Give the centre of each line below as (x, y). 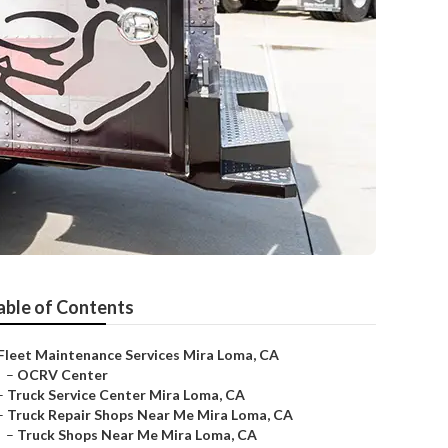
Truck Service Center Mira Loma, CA (126, 394)
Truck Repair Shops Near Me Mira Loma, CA (150, 414)
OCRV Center (62, 374)
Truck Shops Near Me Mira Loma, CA (137, 434)
